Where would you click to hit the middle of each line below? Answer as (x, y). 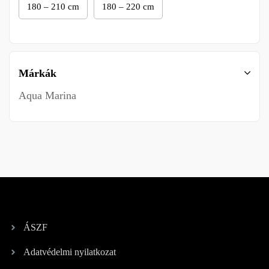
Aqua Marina (47, 95)
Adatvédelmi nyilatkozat (70, 252)
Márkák (38, 73)
